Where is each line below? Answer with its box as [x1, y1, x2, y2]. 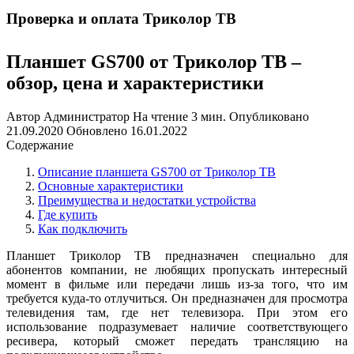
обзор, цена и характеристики [6, 72, 264, 93]
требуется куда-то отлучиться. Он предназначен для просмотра [6, 291, 348, 305]
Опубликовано [229, 109, 309, 123]
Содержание [6, 137, 73, 152]
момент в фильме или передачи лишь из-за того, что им [6, 277, 348, 291]
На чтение [133, 109, 188, 123]
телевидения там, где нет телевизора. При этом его [6, 305, 348, 319]
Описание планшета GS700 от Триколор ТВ [38, 164, 276, 179]
